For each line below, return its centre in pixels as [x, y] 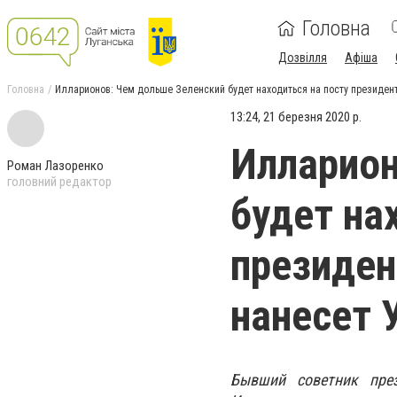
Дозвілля [303, 58]
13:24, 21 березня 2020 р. [296, 117]
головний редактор [59, 182]
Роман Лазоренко [55, 166]
